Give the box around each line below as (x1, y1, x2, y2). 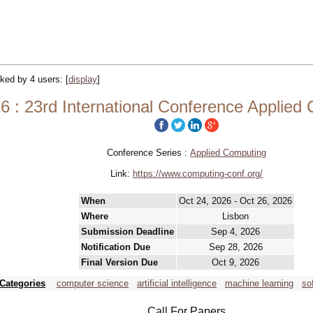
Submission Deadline (81, 226, 174, 237)
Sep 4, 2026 (211, 226, 260, 237)
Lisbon (222, 211, 249, 221)
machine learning (225, 278, 293, 289)
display (68, 74, 97, 85)
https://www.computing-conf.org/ (133, 168, 263, 179)
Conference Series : (107, 147, 190, 158)
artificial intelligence (137, 278, 217, 289)
